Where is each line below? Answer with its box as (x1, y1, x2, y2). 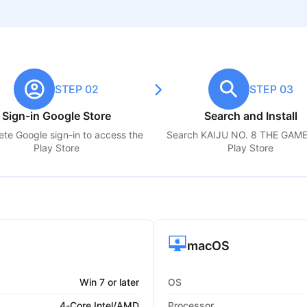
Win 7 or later (79, 276, 139, 288)
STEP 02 (55, 82, 99, 96)
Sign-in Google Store (1, 110, 111, 123)
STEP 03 (249, 82, 293, 96)
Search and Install (204, 110, 297, 123)
